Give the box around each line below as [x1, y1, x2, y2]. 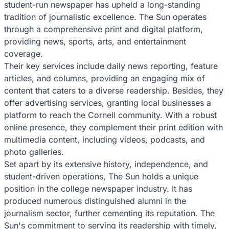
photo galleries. [4, 146, 64, 157]
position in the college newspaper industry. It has [4, 183, 192, 194]
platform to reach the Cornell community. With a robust [4, 109, 217, 120]
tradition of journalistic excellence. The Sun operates [4, 11, 207, 22]
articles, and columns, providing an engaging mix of [4, 73, 205, 83]
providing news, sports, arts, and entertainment [4, 36, 186, 47]
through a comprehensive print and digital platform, [4, 24, 203, 34]
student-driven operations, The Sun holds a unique [4, 171, 198, 181]
